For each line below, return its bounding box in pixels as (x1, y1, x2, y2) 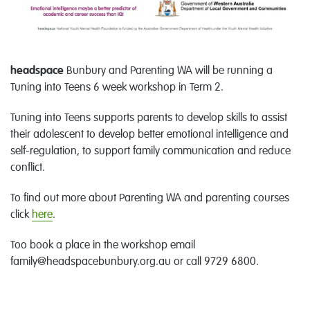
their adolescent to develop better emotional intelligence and (10, 129, 289, 140)
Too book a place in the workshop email (10, 239, 195, 251)
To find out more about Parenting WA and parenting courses (10, 192, 289, 204)
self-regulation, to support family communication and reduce (10, 145, 291, 157)
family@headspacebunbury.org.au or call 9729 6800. (10, 256, 259, 268)
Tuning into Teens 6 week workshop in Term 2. (10, 82, 224, 93)
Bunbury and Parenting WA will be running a (64, 65, 273, 77)
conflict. (10, 162, 45, 174)
